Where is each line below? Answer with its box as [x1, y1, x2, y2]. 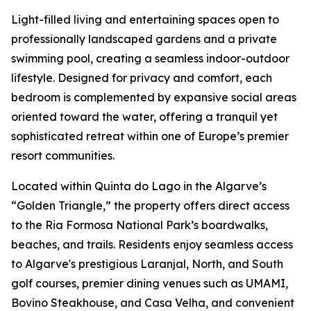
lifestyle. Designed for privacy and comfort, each [11, 71, 272, 85]
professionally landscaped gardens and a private [11, 32, 277, 47]
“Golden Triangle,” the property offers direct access [11, 199, 289, 213]
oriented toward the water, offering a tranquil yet [11, 110, 278, 124]
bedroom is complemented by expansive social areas [11, 90, 296, 105]
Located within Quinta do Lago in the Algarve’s [11, 179, 267, 194]
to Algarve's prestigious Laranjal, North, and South [11, 257, 283, 271]
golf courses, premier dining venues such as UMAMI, [11, 276, 288, 291]
